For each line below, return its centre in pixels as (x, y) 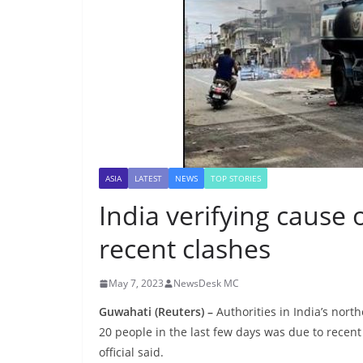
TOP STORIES (236, 179)
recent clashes (185, 249)
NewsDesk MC (206, 284)
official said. (131, 352)
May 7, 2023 (136, 284)
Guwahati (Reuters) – (156, 312)
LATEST (148, 179)
